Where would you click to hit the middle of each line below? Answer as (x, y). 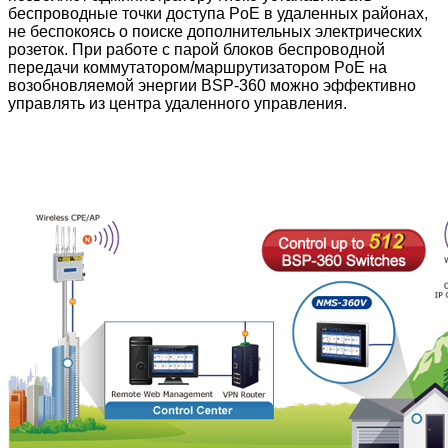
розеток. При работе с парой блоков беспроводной (196, 49)
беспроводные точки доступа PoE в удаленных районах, (218, 13)
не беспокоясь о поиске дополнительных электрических (215, 31)
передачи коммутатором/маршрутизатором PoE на (197, 67)
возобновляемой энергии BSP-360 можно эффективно (212, 85)
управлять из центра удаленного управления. (177, 103)
